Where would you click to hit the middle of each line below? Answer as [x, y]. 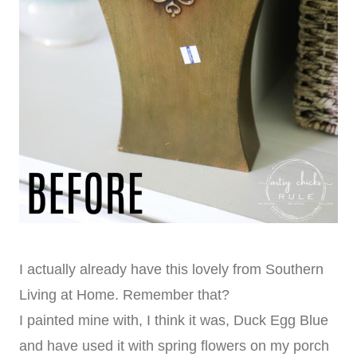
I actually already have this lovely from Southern [171, 270]
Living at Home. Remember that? [124, 295]
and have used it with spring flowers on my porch [174, 346]
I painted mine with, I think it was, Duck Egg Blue [174, 321]
